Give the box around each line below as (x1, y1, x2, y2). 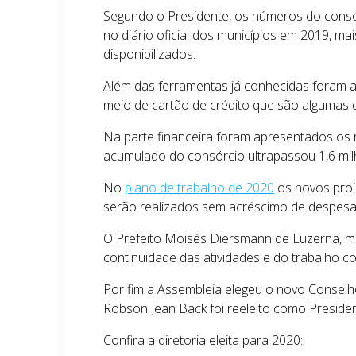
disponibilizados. (103, 45, 196, 63)
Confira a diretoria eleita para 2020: (103, 331, 304, 349)
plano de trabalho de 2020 (125, 179, 275, 196)
